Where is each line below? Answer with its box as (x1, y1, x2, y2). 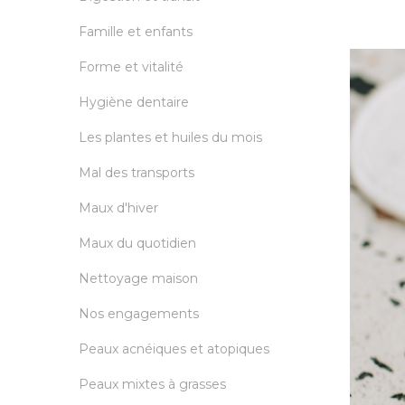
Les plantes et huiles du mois (79, 129, 262, 146)
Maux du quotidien (79, 235, 196, 252)
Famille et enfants (79, 24, 193, 41)
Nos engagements (79, 306, 199, 323)
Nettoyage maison (79, 270, 198, 287)
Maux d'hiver (79, 200, 158, 217)
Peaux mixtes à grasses (79, 376, 226, 393)
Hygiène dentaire (79, 94, 189, 111)
